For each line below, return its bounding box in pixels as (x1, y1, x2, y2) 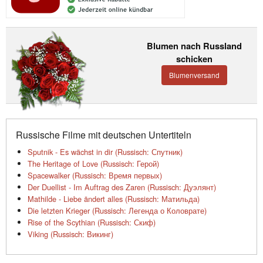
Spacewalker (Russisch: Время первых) (28, 170, 162, 181)
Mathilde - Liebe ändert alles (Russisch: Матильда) (28, 193, 200, 205)
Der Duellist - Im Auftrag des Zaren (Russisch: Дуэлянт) (28, 181, 216, 193)
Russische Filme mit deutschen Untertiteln (16, 128, 191, 142)
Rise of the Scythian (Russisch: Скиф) (28, 217, 156, 228)
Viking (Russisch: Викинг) (28, 228, 113, 240)
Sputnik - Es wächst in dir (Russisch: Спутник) (28, 146, 183, 158)
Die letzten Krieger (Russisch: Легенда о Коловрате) (28, 205, 207, 217)
